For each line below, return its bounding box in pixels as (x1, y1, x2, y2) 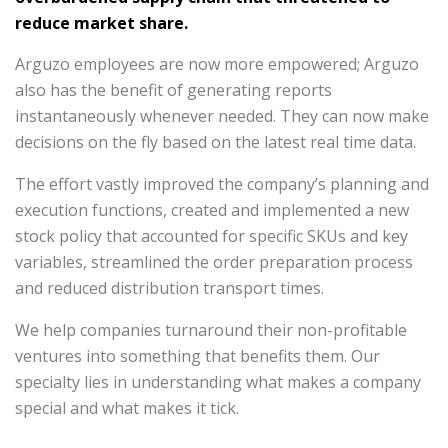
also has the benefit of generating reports (15, 79, 332, 101)
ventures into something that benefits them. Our (15, 345, 380, 367)
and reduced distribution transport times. (15, 277, 324, 299)
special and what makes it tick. (15, 397, 239, 419)
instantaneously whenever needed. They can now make (15, 105, 429, 127)
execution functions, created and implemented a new (15, 199, 409, 221)
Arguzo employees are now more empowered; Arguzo (15, 53, 419, 75)
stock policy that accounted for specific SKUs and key (15, 225, 408, 247)
